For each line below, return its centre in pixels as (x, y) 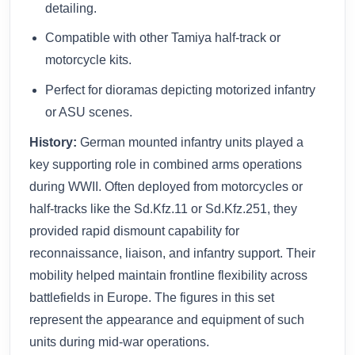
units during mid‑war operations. (119, 342)
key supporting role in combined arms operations (166, 164)
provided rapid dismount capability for (134, 231)
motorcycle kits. (88, 60)
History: (53, 142)
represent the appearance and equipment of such (167, 319)
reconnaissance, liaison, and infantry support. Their (172, 253)
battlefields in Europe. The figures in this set (152, 297)
